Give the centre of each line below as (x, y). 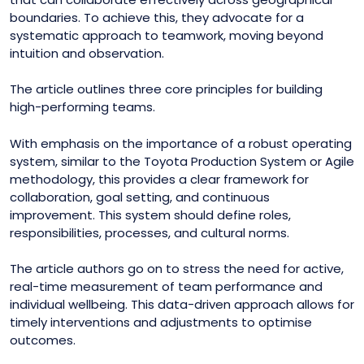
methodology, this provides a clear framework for (159, 179)
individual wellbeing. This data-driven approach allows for (182, 304)
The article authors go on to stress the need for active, (177, 269)
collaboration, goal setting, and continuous (140, 197)
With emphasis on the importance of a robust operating (181, 143)
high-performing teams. (82, 107)
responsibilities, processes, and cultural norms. (149, 232)
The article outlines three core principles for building (166, 89)
